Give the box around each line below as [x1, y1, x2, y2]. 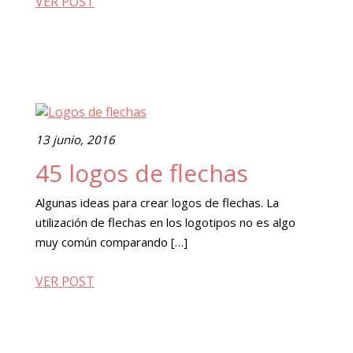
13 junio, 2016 [35, 132, 115, 147]
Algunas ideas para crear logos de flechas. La [35, 195, 279, 210]
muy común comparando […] [35, 234, 188, 250]
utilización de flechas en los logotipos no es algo [35, 214, 295, 230]
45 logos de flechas [35, 157, 248, 189]
